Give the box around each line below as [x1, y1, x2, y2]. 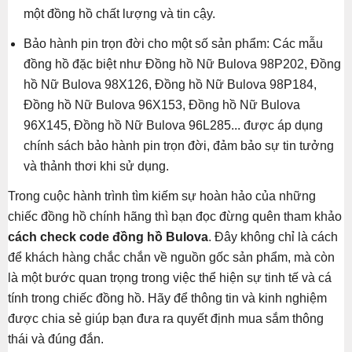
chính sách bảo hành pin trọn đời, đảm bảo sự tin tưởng [24, 139, 334, 153]
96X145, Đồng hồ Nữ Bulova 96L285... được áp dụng [24, 119, 323, 133]
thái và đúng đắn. [8, 332, 104, 346]
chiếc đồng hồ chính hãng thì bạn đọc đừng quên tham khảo [8, 210, 342, 224]
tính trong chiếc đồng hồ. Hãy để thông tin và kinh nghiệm [8, 291, 327, 306]
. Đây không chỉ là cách [208, 230, 338, 244]
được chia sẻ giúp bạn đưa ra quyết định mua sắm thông [8, 312, 324, 326]
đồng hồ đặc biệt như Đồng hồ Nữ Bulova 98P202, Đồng [24, 57, 341, 71]
